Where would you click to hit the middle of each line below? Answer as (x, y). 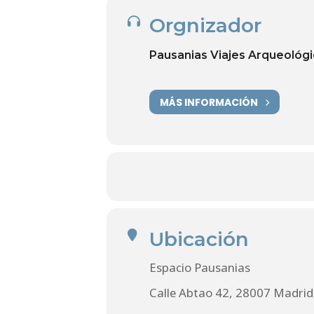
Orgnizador (205, 26)
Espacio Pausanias (200, 267)
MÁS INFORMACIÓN (209, 102)
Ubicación (199, 239)
